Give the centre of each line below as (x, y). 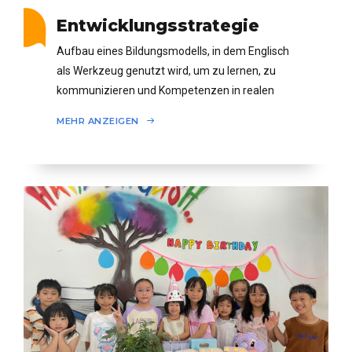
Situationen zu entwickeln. (122, 110)
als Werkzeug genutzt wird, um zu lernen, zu (166, 71)
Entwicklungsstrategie (158, 25)
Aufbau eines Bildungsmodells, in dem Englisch (173, 51)
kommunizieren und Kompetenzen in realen (165, 91)
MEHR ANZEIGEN (99, 121)
